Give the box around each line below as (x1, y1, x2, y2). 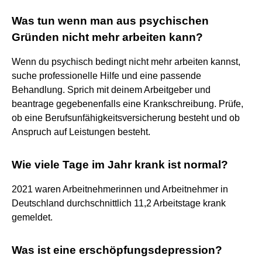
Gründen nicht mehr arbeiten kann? (12, 30, 203, 43)
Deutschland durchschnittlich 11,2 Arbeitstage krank (12, 198, 226, 208)
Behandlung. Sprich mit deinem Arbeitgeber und (12, 84, 211, 95)
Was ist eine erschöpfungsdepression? (12, 243, 222, 256)
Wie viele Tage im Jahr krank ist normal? (12, 158, 228, 171)
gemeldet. (12, 212, 53, 222)
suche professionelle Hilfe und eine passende (12, 70, 201, 81)
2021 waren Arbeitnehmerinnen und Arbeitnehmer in (12, 184, 228, 194)
